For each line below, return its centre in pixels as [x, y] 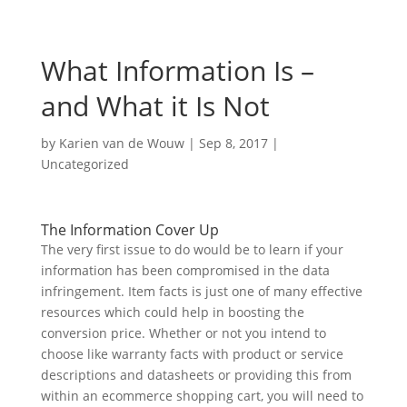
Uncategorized [84, 164]
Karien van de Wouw [121, 143]
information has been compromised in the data [185, 270]
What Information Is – [177, 70]
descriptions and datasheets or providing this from [196, 375]
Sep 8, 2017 [233, 143]
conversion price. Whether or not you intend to [183, 333]
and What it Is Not [155, 106]
